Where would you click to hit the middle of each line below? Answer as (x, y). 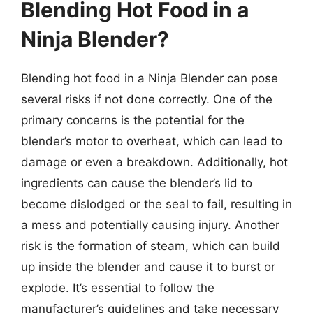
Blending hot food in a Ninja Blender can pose (150, 78)
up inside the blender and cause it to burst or (148, 267)
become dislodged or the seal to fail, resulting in (156, 204)
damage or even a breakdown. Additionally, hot (154, 162)
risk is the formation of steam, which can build (151, 246)
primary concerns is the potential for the (133, 120)
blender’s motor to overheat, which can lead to (152, 141)
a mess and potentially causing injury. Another (150, 225)
